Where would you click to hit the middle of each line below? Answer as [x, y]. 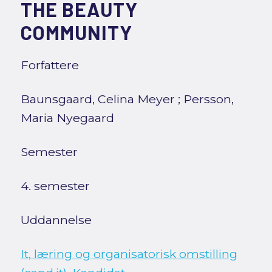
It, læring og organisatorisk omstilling [129, 254]
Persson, [208, 99]
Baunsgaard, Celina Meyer [97, 99]
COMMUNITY [76, 32]
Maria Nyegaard [67, 118]
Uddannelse [56, 220]
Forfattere [49, 65]
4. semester [55, 186]
